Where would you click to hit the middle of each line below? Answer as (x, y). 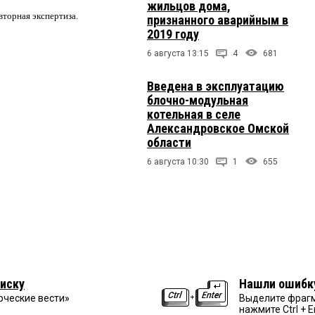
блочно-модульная (198, 100)
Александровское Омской (218, 128)
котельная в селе (194, 114)
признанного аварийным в (218, 20)
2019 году (173, 34)
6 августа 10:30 (178, 161)
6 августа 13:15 (178, 53)
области (169, 142)
